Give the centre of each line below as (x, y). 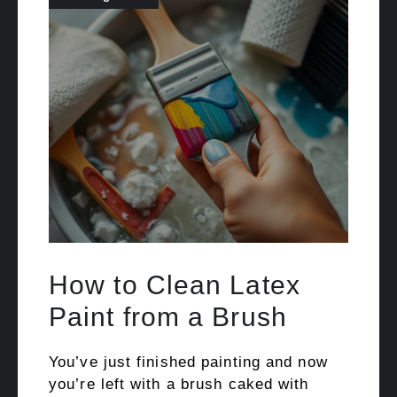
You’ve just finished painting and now (188, 362)
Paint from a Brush (168, 316)
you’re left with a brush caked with (179, 384)
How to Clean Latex (175, 284)
